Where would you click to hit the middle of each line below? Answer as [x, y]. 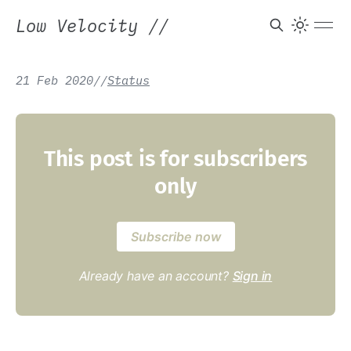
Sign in [252, 276]
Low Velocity [82, 25]
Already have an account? [156, 276]
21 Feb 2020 [54, 80]
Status [128, 80]
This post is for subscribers [175, 159]
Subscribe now [175, 237]
